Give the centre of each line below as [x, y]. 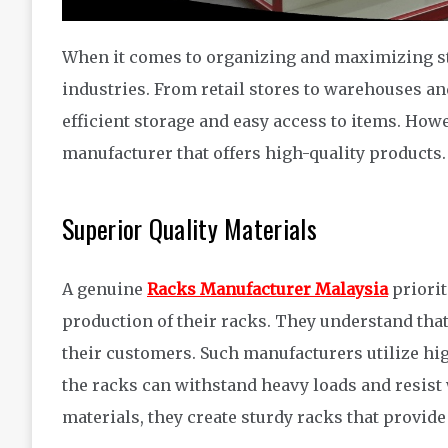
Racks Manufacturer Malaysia [267, 289]
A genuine [104, 289]
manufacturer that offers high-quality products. [254, 153]
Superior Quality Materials [189, 229]
